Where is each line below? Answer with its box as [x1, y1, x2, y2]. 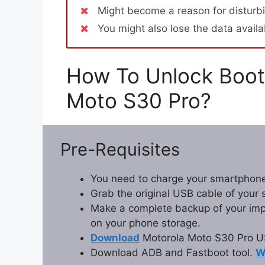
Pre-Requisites [60, 139, 180, 160]
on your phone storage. [91, 217, 201, 230]
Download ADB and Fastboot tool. [91, 247, 256, 259]
